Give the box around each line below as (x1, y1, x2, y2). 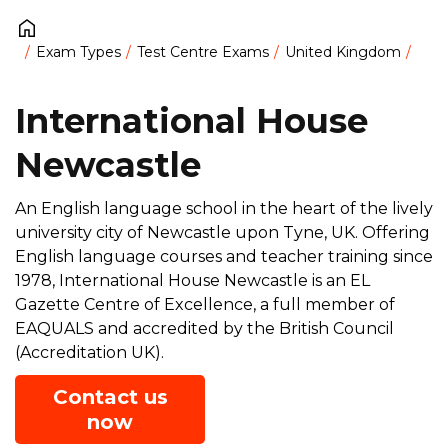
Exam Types (36, 43, 121, 62)
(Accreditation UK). (15, 342, 164, 362)
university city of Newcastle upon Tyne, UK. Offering (15, 222, 430, 242)
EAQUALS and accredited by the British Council (15, 318, 394, 338)
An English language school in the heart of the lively (15, 198, 433, 218)
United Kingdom (285, 43, 401, 62)
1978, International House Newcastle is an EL (15, 270, 370, 290)
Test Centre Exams (137, 43, 269, 62)
